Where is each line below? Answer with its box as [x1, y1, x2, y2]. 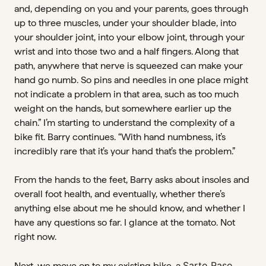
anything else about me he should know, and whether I [14, 202, 245, 214]
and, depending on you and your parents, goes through [14, 3, 248, 14]
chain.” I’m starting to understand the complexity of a [14, 117, 235, 128]
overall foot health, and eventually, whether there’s [14, 188, 225, 199]
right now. [14, 231, 56, 242]
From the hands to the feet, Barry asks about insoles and [14, 174, 249, 185]
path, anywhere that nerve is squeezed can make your [14, 60, 243, 71]
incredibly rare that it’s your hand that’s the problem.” [14, 145, 235, 157]
